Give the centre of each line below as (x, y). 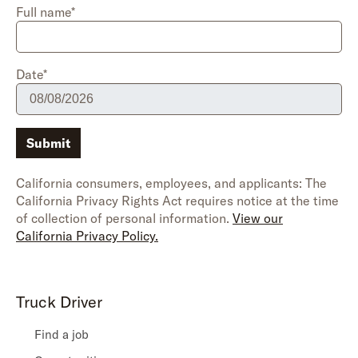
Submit (48, 143)
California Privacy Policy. (87, 236)
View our (258, 218)
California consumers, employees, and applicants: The (171, 183)
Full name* (46, 12)
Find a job (62, 334)
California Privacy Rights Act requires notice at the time (177, 201)
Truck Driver (59, 302)
